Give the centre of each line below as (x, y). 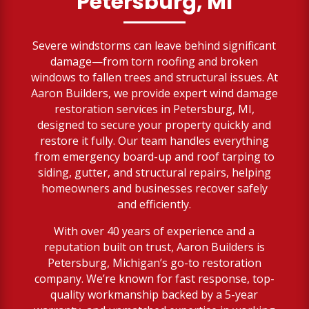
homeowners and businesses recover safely (154, 188)
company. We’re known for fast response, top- (154, 278)
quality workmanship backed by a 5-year (154, 294)
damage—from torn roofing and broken (154, 61)
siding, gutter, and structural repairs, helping (154, 172)
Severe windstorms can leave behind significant (154, 45)
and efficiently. (154, 204)
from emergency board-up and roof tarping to (154, 156)
